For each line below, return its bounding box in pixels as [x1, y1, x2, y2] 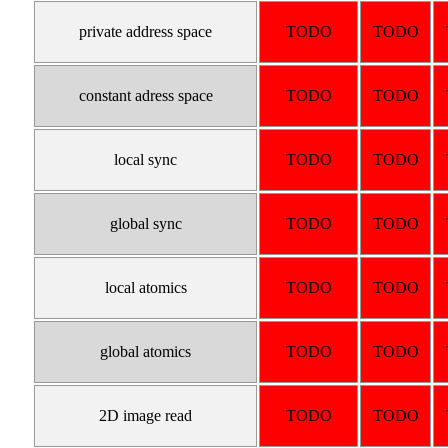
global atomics [100, 343, 192, 361]
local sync [114, 151, 178, 169]
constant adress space [78, 87, 213, 105]
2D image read [99, 407, 193, 425]
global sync [109, 215, 182, 233]
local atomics [104, 279, 187, 297]
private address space [79, 23, 213, 41]
